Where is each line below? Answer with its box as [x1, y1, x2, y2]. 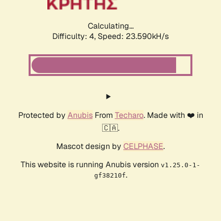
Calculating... [87, 21, 134, 32]
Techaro [114, 110, 144, 121]
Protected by [18, 110, 68, 121]
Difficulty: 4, [52, 31, 98, 42]
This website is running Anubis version [21, 159, 161, 170]
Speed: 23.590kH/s [98, 31, 169, 42]
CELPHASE [123, 141, 163, 152]
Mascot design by [56, 141, 123, 152]
